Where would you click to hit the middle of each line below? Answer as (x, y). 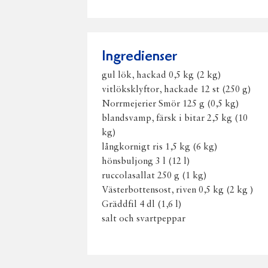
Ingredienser (139, 57)
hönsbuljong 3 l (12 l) (146, 162)
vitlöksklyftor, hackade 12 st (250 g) (176, 90)
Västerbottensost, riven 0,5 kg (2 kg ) (178, 190)
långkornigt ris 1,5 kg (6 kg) (160, 147)
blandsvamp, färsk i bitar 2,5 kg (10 (175, 118)
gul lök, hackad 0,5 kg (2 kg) (162, 75)
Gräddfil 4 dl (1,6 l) (142, 205)
